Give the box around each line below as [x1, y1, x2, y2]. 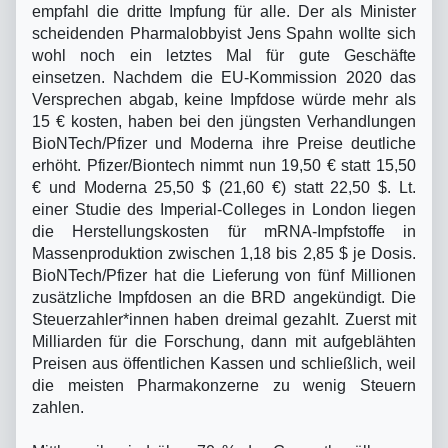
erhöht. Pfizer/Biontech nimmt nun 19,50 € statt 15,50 [32, 156, 416, 174]
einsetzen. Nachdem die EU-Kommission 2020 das [32, 68, 416, 86]
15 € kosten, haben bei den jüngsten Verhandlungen [32, 112, 416, 130]
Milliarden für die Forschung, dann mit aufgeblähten [32, 332, 416, 350]
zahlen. [32, 398, 84, 416]
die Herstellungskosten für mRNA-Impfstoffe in [32, 222, 416, 240]
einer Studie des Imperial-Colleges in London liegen [32, 200, 416, 218]
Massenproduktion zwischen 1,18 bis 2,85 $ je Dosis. [32, 244, 416, 262]
